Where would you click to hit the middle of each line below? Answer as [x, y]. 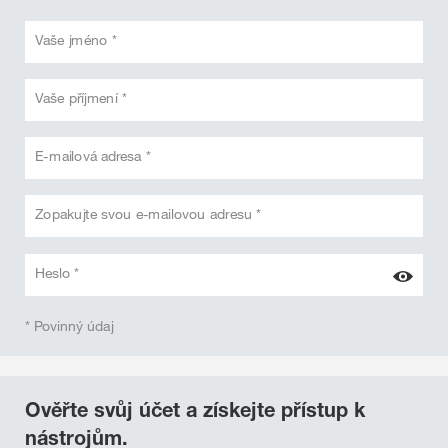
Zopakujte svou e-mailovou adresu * [148, 213]
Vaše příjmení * [81, 97]
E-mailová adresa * [93, 155]
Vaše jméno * [76, 39]
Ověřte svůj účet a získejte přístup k [195, 409]
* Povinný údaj [69, 325]
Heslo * [57, 272]
